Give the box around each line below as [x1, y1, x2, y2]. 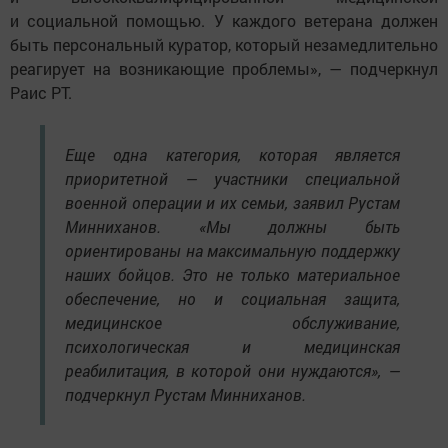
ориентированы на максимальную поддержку [65, 239, 400, 261]
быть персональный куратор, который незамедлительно [10, 33, 438, 55]
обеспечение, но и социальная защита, [65, 287, 400, 309]
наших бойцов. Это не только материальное [65, 263, 400, 285]
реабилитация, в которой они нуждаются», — [65, 359, 400, 381]
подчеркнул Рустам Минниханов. [65, 383, 306, 405]
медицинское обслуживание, [65, 311, 400, 333]
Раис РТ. [10, 81, 72, 103]
